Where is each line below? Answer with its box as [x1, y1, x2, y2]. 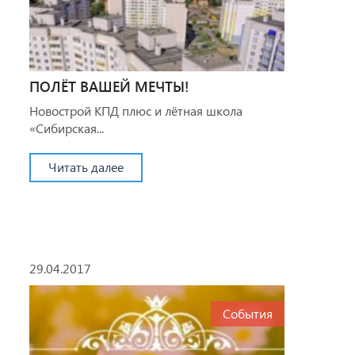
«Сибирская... [29, 119, 104, 136]
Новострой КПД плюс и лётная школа [29, 101, 242, 119]
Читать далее [48, 158, 124, 175]
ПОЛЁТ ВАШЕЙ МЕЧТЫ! [29, 76, 189, 96]
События [223, 304, 273, 322]
